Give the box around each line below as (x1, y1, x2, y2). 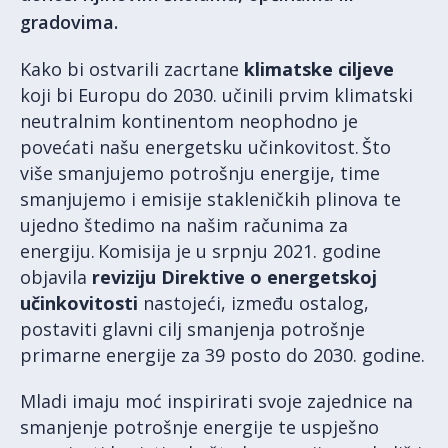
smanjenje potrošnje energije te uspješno (20, 415, 379, 439)
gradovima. (20, 10, 118, 34)
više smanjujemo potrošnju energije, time (20, 161, 380, 185)
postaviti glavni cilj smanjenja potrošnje (20, 317, 365, 341)
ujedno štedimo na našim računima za (20, 213, 348, 237)
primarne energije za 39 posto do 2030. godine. (20, 343, 425, 367)
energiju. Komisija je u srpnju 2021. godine (20, 239, 381, 263)
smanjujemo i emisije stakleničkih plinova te (20, 187, 401, 211)
